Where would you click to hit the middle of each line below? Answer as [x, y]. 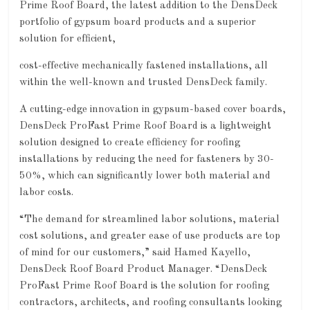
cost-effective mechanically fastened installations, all [144, 66]
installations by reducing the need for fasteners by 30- [147, 159]
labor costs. [47, 193]
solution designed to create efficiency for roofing [130, 143]
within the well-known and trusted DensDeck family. [144, 83]
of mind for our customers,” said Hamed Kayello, [135, 253]
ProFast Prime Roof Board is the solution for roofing [145, 286]
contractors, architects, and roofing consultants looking [151, 303]
